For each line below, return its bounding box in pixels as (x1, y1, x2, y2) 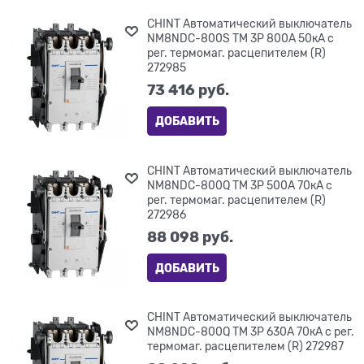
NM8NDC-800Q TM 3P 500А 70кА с (147, 178, 333, 192)
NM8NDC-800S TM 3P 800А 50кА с (147, 31, 335, 45)
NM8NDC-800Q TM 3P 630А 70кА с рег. (147, 325, 355, 339)
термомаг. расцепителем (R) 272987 (147, 340, 344, 353)
